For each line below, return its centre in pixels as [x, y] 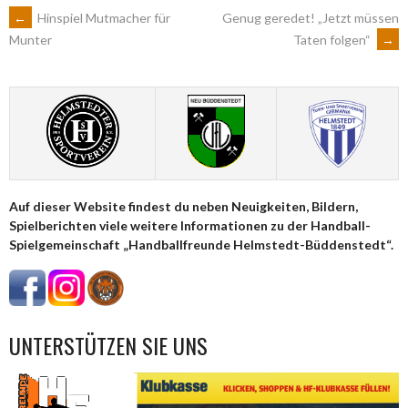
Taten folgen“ [333, 39]
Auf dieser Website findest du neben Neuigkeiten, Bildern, [184, 206]
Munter [31, 40]
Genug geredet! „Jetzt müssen [311, 17]
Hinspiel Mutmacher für [102, 17]
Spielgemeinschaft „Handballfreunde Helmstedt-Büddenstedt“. [201, 244]
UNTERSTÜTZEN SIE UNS [108, 346]
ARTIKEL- [60, 29]
